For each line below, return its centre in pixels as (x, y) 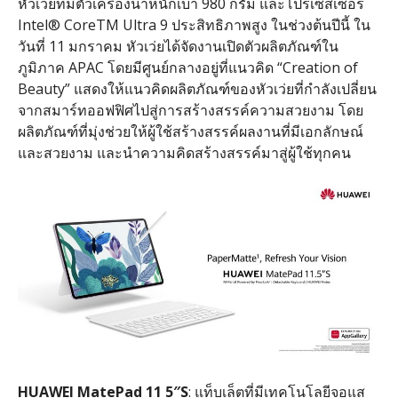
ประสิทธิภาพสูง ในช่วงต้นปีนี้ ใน (271, 25)
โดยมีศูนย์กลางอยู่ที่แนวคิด (190, 68)
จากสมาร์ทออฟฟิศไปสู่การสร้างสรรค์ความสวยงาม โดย (190, 111)
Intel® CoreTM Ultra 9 (94, 25)
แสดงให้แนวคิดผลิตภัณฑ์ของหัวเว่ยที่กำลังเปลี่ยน (225, 89)
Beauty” (45, 89)
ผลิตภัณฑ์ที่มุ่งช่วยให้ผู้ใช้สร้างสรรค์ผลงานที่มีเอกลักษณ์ (190, 132)
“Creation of (315, 68)
